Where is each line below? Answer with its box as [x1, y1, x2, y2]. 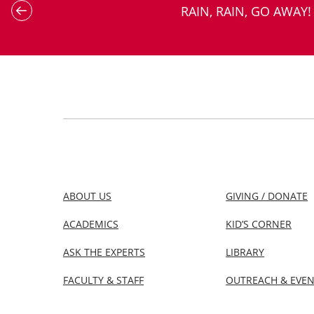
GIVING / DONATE [226, 189, 308, 203]
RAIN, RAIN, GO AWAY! [180, 3, 311, 20]
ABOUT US [63, 189, 111, 203]
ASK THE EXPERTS [63, 245, 145, 259]
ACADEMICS [63, 217, 118, 231]
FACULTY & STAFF [63, 273, 144, 287]
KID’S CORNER [226, 217, 292, 231]
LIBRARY [226, 245, 265, 259]
